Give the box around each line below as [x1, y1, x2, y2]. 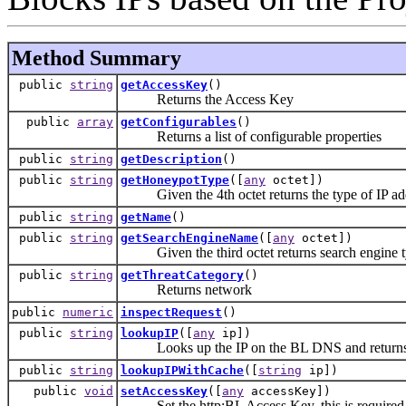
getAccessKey [121, 77, 208, 92]
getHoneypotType [121, 172, 229, 187]
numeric [63, 304, 113, 319]
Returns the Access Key [121, 91, 294, 107]
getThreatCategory [121, 267, 244, 282]
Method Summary [12, 45, 181, 70]
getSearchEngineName [121, 230, 258, 245]
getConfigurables [121, 114, 237, 129]
